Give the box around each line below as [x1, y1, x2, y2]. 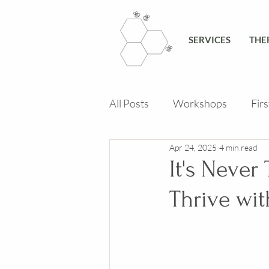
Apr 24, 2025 [169, 142, 217, 153]
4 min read [219, 142, 258, 153]
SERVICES [189, 34, 231, 45]
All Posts [109, 96, 149, 110]
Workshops [173, 96, 227, 110]
